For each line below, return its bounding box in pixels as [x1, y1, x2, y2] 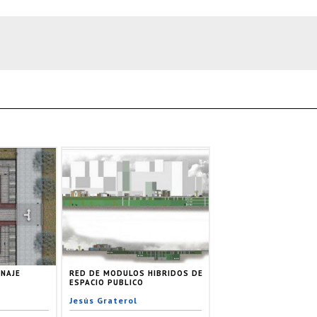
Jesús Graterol [69, 294, 137, 306]
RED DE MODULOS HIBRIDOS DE [69, 267, 203, 278]
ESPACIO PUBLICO [69, 277, 144, 287]
